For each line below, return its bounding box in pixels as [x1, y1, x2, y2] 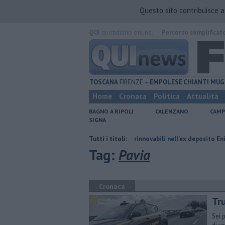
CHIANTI [183, 78, 209, 86]
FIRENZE [119, 78, 144, 86]
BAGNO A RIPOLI [89, 107, 134, 115]
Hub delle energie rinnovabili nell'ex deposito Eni [32, 135, 177, 143]
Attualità [187, 91, 218, 101]
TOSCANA [89, 78, 119, 86]
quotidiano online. [100, 28, 153, 37]
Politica [154, 91, 180, 101]
